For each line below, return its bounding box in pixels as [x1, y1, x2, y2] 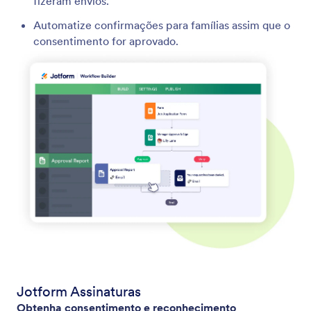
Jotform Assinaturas [17, 282, 141, 301]
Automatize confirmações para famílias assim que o [33, 18, 290, 33]
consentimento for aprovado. [33, 34, 178, 49]
